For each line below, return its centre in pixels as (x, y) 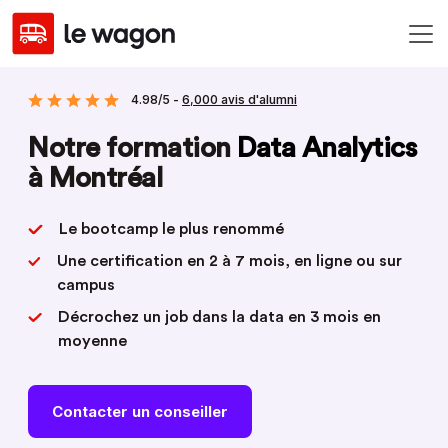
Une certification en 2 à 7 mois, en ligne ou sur (230, 261)
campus (86, 285)
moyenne (92, 341)
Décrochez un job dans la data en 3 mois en (219, 317)
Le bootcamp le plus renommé (171, 229)
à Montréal (95, 178)
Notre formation (132, 148)
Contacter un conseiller (139, 411)
